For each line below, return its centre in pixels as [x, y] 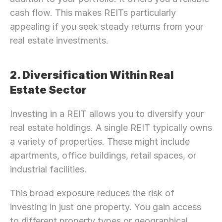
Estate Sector [48, 90]
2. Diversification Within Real [92, 75]
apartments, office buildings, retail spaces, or [103, 155]
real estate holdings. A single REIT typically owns [111, 128]
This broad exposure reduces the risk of [92, 193]
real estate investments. [59, 40]
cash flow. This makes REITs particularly [93, 13]
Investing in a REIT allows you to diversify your [107, 114]
